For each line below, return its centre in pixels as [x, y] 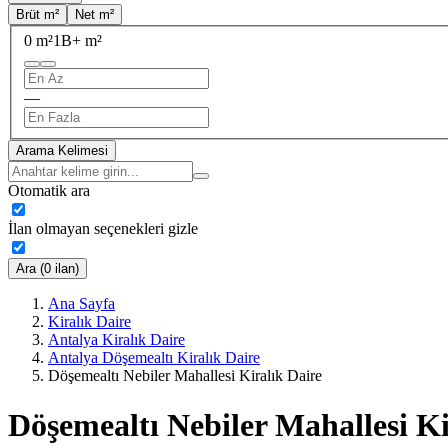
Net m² [94, 14]
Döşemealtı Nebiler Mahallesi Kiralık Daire [185, 376]
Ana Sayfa [81, 304]
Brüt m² [37, 14]
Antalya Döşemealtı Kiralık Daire [154, 358]
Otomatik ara [49, 191]
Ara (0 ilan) [47, 269]
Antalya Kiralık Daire [116, 340]
